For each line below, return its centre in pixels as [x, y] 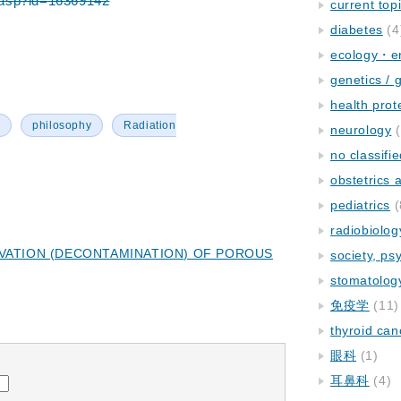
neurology [361, 130]
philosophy [62, 125]
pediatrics [360, 205]
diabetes [357, 30]
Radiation [150, 125]
